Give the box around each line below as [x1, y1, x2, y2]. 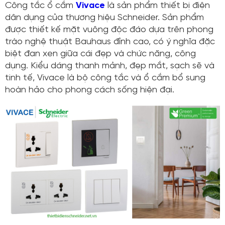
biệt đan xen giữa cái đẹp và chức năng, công [5, 49, 196, 59]
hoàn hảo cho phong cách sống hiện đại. [5, 85, 174, 95]
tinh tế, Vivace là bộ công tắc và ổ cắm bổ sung [5, 73, 205, 83]
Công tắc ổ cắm [5, 1, 76, 11]
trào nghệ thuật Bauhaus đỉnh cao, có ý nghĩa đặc [5, 37, 215, 47]
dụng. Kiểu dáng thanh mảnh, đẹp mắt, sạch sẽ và [5, 61, 214, 71]
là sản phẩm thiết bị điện [105, 1, 210, 11]
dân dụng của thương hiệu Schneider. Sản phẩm [5, 13, 204, 23]
